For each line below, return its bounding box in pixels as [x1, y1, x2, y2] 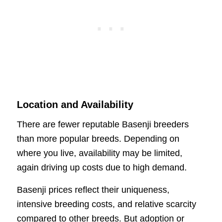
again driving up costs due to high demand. [16, 163, 187, 173]
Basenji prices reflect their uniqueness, [16, 184, 169, 195]
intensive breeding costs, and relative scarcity [16, 199, 196, 209]
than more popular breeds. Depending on [16, 134, 179, 144]
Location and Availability [16, 99, 133, 111]
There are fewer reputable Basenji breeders [16, 119, 189, 130]
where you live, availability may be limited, [16, 148, 182, 159]
